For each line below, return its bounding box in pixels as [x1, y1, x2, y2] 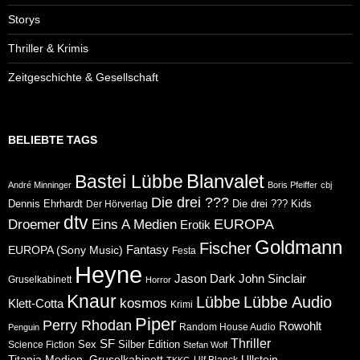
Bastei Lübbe [75, 170, 183, 192]
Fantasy [126, 242, 169, 256]
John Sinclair [239, 272, 306, 285]
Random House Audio [179, 321, 276, 332]
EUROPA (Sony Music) [8, 243, 123, 256]
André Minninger [8, 179, 72, 190]
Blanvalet [186, 170, 264, 192]
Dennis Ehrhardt [8, 197, 83, 210]
